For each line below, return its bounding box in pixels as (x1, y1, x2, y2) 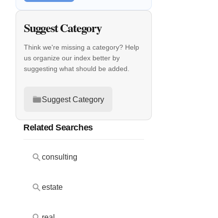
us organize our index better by (24, 54, 120, 62)
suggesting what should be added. (24, 65, 129, 73)
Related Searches (23, 122, 93, 132)
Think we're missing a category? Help (24, 43, 139, 52)
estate (42, 182, 63, 191)
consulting (42, 152, 77, 161)
